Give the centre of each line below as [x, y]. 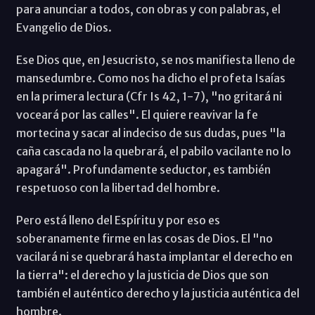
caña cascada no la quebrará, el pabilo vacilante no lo [153, 151]
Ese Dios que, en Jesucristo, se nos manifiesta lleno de [155, 59]
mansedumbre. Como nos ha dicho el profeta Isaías [150, 78]
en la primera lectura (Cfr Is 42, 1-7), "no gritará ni [149, 96]
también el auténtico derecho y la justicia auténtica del [157, 293]
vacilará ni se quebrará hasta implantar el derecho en [154, 256]
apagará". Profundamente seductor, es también [143, 169]
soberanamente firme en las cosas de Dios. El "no [144, 238]
